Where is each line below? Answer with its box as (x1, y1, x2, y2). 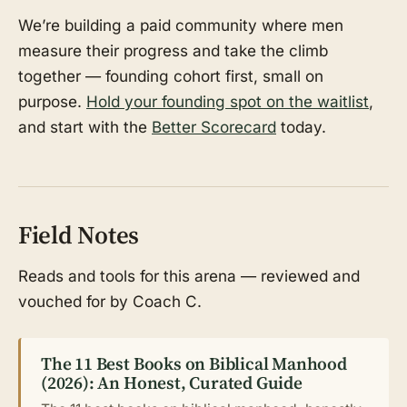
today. (276, 116, 326, 136)
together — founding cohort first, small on (18, 65, 323, 85)
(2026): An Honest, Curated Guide (41, 370, 303, 394)
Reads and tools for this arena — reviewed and (18, 266, 360, 286)
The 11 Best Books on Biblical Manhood (41, 351, 347, 375)
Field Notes (18, 218, 140, 253)
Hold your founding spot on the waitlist (86, 91, 369, 111)
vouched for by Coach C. (18, 292, 202, 312)
